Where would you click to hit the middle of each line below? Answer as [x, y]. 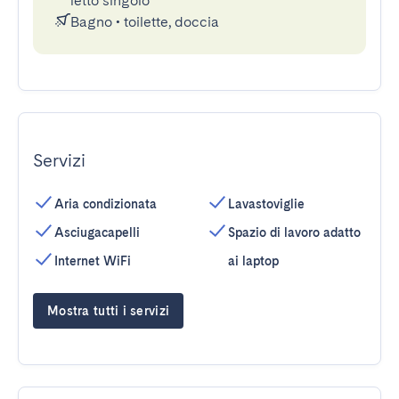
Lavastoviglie [266, 204]
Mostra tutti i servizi [109, 311]
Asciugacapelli [97, 232]
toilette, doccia [171, 22]
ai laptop [253, 261]
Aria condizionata [106, 204]
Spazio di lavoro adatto [294, 232]
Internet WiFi [93, 261]
